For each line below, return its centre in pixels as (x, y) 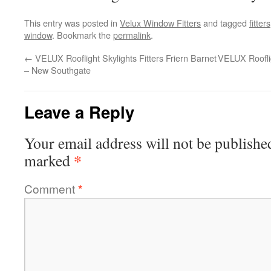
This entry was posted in (72, 23)
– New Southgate (57, 70)
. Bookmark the (83, 35)
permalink (132, 35)
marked (49, 160)
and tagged (225, 23)
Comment (51, 188)
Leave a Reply (79, 112)
